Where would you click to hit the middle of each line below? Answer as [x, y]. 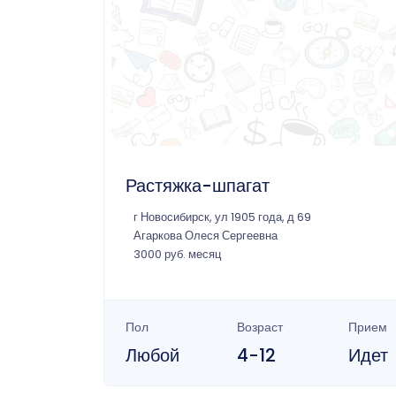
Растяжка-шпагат [198, 185]
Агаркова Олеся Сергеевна [206, 235]
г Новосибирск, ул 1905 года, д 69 [222, 217]
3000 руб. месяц [177, 254]
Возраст [259, 327]
